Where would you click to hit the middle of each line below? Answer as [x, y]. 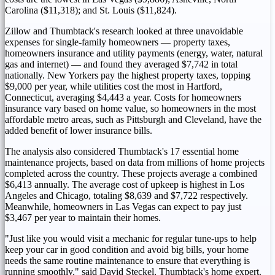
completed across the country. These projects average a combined [131, 173]
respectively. [223, 195]
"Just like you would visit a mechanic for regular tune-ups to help [131, 238]
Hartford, [204, 86]
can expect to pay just [198, 206]
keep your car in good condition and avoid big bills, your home [127, 249]
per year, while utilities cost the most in [109, 86]
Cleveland [204, 119]
